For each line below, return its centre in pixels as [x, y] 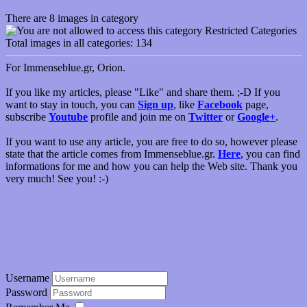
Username [27, 278]
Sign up [156, 105]
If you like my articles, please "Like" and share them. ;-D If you [143, 92]
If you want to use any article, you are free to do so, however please [151, 142]
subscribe [27, 117]
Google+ [256, 117]
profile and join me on [138, 117]
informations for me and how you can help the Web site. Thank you [151, 166]
